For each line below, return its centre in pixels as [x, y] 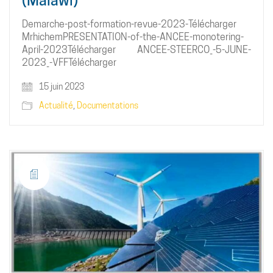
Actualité [56, 106]
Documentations [108, 106]
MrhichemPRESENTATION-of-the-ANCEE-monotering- [133, 37]
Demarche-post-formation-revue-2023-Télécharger [129, 24]
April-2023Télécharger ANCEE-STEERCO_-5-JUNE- [136, 50]
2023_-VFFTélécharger [69, 63]
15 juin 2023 [61, 87]
